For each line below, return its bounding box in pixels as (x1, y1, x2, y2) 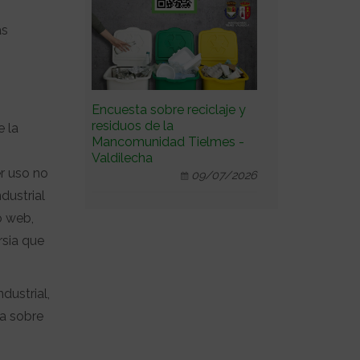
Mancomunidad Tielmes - (92, 133, 244, 149)
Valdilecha (92, 149, 153, 166)
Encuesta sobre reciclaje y (92, 101, 246, 117)
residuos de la (92, 117, 174, 133)
